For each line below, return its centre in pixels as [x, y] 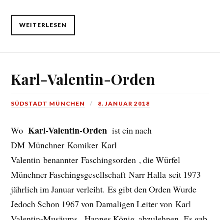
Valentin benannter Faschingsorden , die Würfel [96, 159]
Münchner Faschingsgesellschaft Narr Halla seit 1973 [106, 174]
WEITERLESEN [43, 25]
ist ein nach [131, 130]
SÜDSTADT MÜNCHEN [48, 103]
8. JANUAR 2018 [124, 103]
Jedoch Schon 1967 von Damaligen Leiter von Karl [101, 204]
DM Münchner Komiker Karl [64, 145]
